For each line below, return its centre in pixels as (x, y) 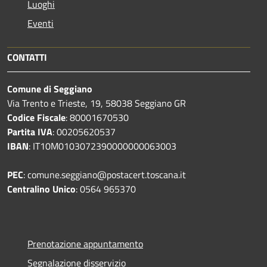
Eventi (41, 23)
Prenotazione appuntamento (85, 243)
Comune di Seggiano (50, 89)
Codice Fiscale (36, 117)
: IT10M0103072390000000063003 (103, 146)
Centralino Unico (41, 189)
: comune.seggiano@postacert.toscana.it (106, 174)
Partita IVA (30, 131)
